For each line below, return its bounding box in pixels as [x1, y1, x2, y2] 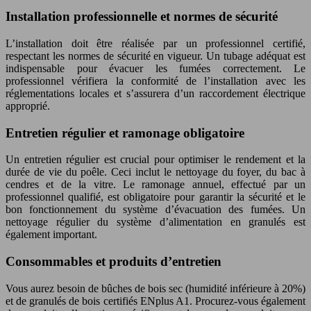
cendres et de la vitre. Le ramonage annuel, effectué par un [6, 178, 305, 191]
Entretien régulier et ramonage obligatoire [6, 125, 244, 140]
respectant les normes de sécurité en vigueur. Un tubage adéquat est [6, 49, 305, 62]
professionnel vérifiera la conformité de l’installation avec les [6, 74, 305, 87]
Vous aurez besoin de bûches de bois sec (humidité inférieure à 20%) [6, 282, 305, 294]
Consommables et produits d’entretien [6, 253, 221, 269]
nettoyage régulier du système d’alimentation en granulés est [6, 216, 305, 228]
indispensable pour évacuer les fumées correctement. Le [6, 62, 305, 74]
